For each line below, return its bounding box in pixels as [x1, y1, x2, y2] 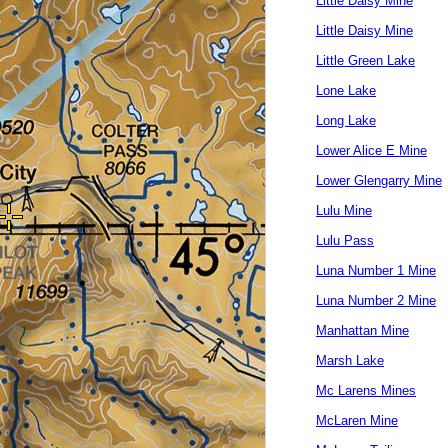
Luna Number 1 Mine [316, 263, 436, 278]
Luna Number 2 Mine [316, 293, 436, 308]
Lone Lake [316, 83, 376, 98]
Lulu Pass [316, 233, 374, 248]
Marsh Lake [316, 353, 384, 368]
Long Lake [316, 113, 376, 128]
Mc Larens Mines [316, 383, 416, 398]
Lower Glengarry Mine [316, 173, 442, 188]
